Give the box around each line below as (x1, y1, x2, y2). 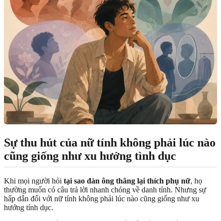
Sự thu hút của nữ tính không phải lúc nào (4, 136, 216, 149)
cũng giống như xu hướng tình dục (4, 149, 176, 163)
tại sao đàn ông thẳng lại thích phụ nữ (64, 177, 190, 185)
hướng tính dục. (4, 203, 53, 212)
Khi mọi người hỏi (4, 177, 64, 185)
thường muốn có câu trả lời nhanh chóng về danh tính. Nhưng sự (4, 185, 206, 194)
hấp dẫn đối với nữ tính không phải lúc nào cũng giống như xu (4, 194, 199, 203)
